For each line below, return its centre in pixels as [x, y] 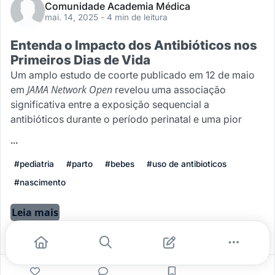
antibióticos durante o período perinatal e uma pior [126, 119]
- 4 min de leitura [134, 17]
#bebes [120, 164]
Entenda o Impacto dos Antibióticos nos [134, 45]
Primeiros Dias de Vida [80, 60]
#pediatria [34, 164]
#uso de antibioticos [187, 164]
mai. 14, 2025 [73, 17]
